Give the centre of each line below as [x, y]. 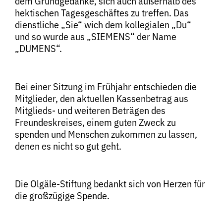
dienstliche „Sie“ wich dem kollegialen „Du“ [103, 24]
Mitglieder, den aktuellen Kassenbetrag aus [102, 98]
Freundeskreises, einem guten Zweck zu [95, 122]
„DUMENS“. [38, 48]
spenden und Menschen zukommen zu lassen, [106, 134]
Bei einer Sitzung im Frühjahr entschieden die [106, 86]
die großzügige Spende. [62, 196]
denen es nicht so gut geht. [68, 146]
